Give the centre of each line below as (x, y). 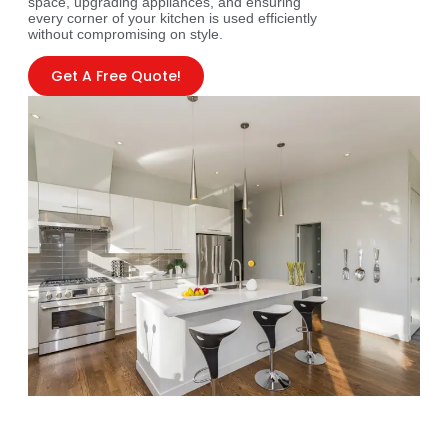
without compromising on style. (125, 33)
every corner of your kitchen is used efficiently (172, 17)
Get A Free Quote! (116, 75)
